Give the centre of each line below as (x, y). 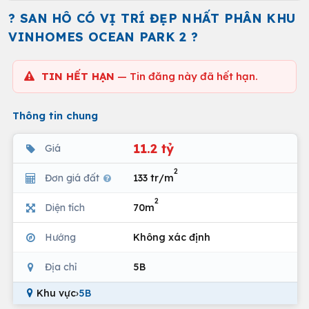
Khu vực (56, 293)
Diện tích (65, 207)
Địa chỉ (61, 267)
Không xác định (172, 237)
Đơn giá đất (73, 178)
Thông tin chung (55, 116)
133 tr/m (153, 178)
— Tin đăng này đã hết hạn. (186, 76)
